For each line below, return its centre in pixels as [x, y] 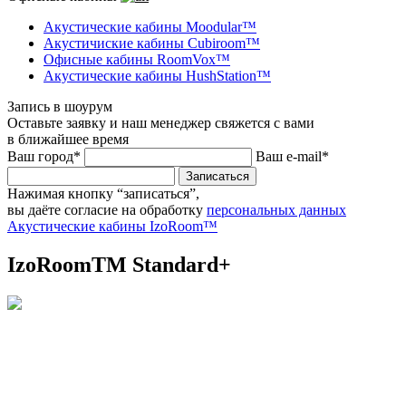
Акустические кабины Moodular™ [150, 27]
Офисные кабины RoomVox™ [137, 59]
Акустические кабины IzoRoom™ [112, 226]
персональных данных [276, 210]
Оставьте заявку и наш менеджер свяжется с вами [161, 123]
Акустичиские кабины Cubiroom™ [152, 43]
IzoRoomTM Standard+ [119, 264]
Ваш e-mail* [292, 156]
